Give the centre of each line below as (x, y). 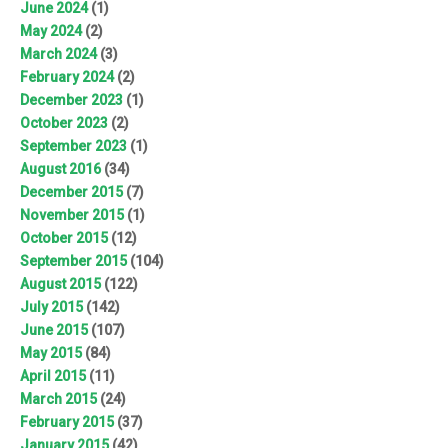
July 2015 (51, 306)
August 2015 (60, 283)
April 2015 (53, 375)
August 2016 (60, 168)
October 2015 (64, 237)
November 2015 (72, 214)
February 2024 (67, 76)
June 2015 (54, 329)
